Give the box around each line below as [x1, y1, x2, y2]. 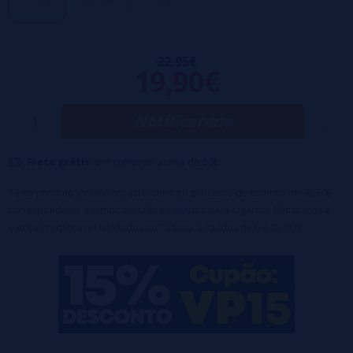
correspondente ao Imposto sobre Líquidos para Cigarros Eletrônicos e [8, 203, 330, 217]
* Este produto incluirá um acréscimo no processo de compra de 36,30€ [8, 186, 332, 199]
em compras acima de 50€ [93, 154, 219, 169]
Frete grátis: [27, 154, 93, 169]
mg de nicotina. [8, 14, 91, 28]
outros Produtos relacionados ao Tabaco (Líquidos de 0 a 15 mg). [8, 221, 303, 234]
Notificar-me [133, 111, 232, 132]
